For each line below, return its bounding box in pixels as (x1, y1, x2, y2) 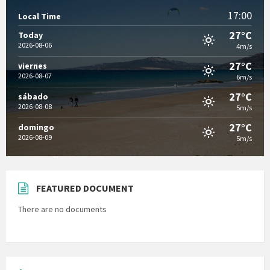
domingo (18, 122, 54, 133)
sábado (18, 91, 48, 102)
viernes (18, 60, 47, 72)
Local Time (18, 11, 61, 22)
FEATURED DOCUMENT (36, 182, 134, 195)
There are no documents (18, 204, 107, 215)
